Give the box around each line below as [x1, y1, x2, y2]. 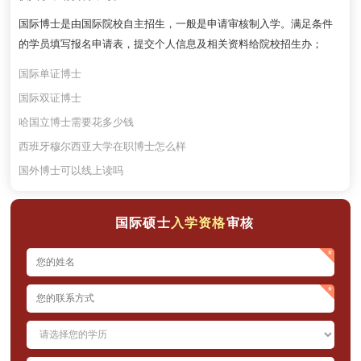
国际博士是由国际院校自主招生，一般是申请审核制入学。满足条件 [19, 17, 334, 30]
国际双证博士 [19, 91, 82, 104]
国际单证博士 [19, 67, 82, 80]
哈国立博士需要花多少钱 [19, 115, 135, 128]
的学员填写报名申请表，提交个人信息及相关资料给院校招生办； [19, 37, 323, 50]
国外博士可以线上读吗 [19, 164, 124, 176]
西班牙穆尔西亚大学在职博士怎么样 [19, 139, 187, 152]
